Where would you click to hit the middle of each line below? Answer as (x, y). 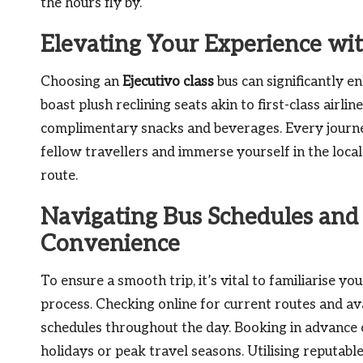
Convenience (110, 244)
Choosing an (81, 81)
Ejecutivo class (168, 81)
